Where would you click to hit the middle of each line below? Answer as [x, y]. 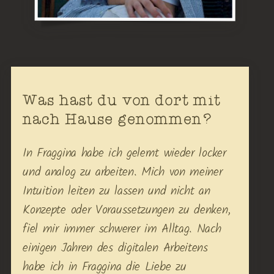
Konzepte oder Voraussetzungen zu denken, [127, 211]
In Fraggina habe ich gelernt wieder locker [124, 154]
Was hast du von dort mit [122, 101]
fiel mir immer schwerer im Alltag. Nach [122, 230]
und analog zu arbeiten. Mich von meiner [123, 173]
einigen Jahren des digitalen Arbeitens [115, 249]
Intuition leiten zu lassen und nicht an [117, 192]
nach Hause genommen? [117, 120]
